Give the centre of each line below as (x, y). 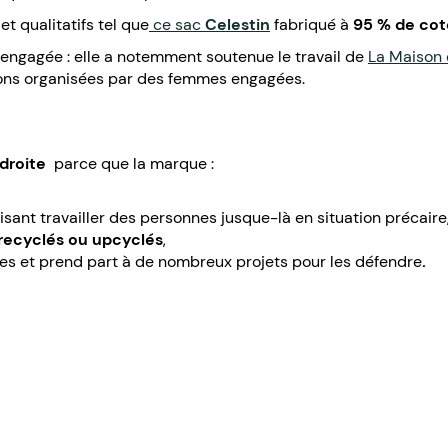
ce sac (177, 24)
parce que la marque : (134, 163)
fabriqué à (309, 24)
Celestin (237, 24)
